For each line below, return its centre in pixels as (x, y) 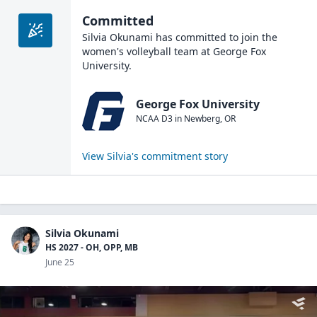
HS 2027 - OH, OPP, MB (92, 247)
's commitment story (180, 156)
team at (191, 51)
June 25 (60, 262)
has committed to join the (215, 37)
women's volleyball (127, 51)
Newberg (202, 118)
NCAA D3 (154, 118)
